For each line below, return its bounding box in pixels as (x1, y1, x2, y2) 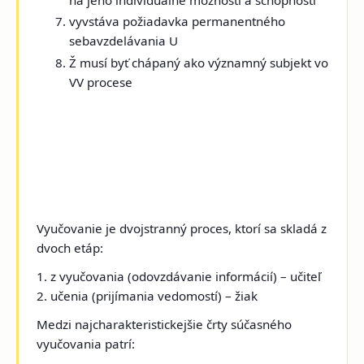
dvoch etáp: (37, 239, 104, 256)
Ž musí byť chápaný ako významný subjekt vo (69, 54, 329, 71)
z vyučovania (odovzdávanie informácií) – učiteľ (47, 267, 322, 284)
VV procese (69, 73, 133, 90)
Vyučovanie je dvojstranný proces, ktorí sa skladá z (37, 219, 327, 236)
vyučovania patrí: (37, 336, 136, 353)
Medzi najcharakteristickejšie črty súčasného (37, 316, 292, 333)
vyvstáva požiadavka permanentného (69, 13, 286, 30)
